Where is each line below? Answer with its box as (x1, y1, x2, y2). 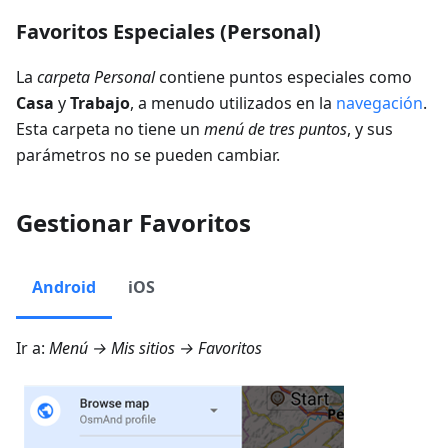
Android (32, 276, 96, 298)
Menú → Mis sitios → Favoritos (49, 337, 262, 359)
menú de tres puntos (204, 118, 347, 140)
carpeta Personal (37, 66, 155, 88)
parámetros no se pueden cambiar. (16, 144, 280, 166)
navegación (336, 92, 423, 114)
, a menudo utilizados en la (130, 92, 336, 114)
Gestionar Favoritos (16, 206, 251, 239)
